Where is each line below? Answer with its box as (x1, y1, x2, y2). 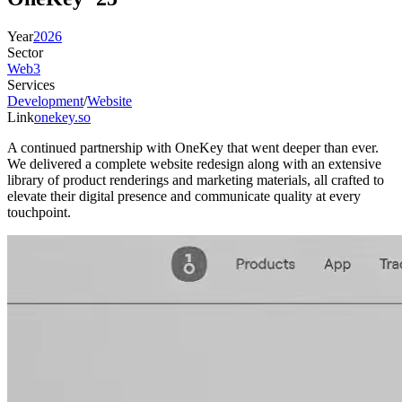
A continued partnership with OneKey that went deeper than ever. (7, 140, 379, 156)
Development (7, 93, 83, 109)
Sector (7, 45, 43, 61)
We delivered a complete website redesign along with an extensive (7, 156, 381, 172)
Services (7, 77, 55, 93)
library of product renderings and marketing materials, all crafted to (7, 172, 384, 188)
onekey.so (34, 109, 91, 126)
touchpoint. (7, 205, 71, 221)
